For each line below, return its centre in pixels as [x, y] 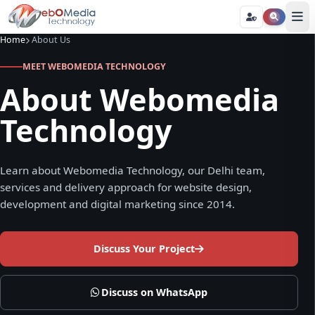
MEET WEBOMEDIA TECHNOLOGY [94, 66]
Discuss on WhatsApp [154, 292]
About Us [51, 40]
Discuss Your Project [144, 249]
